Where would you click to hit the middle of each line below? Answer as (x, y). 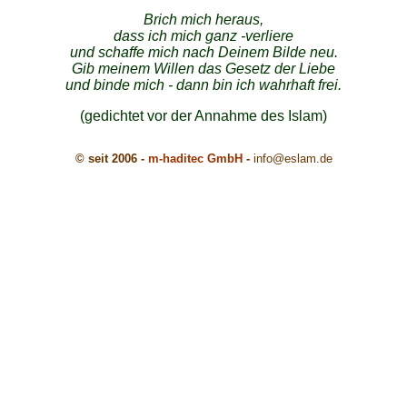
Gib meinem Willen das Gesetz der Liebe (203, 69)
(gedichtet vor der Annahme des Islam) (203, 116)
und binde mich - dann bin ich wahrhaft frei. (203, 85)
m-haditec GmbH (195, 159)
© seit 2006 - (111, 159)
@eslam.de (302, 159)
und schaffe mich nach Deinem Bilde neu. (203, 52)
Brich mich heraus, (203, 20)
